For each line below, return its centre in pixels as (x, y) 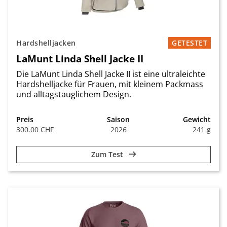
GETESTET (190, 43)
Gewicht (197, 119)
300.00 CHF (35, 129)
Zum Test (108, 154)
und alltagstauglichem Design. (74, 94)
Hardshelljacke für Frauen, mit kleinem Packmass (110, 84)
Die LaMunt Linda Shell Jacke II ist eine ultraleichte (111, 74)
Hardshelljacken (46, 43)
